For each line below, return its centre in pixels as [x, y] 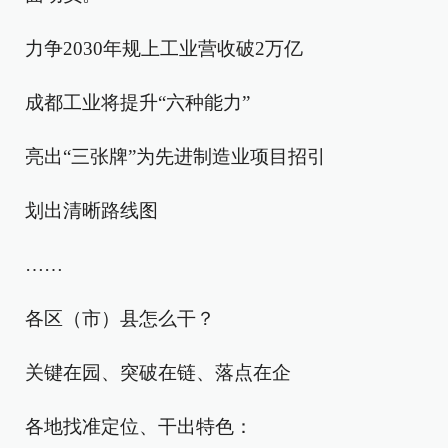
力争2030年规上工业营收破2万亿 [164, 48]
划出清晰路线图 [91, 210]
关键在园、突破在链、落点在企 [158, 372]
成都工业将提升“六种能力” [137, 102]
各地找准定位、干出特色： [139, 426]
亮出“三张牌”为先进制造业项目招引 [175, 156]
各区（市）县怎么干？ [120, 318]
